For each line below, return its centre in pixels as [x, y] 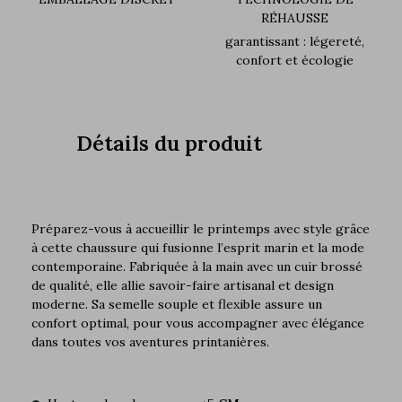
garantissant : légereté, [295, 41]
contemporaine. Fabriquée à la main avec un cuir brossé [197, 266]
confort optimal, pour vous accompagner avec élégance [198, 323]
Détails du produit [169, 142]
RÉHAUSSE [295, 17]
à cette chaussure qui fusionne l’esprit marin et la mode [198, 247]
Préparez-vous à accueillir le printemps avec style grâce [201, 228]
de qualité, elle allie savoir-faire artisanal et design [183, 285]
